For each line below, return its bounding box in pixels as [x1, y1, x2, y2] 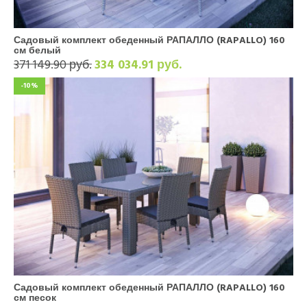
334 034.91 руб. [95, 54, 182, 75]
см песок [14, 289, 56, 306]
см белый [14, 42, 61, 58]
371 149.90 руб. [14, 54, 92, 75]
